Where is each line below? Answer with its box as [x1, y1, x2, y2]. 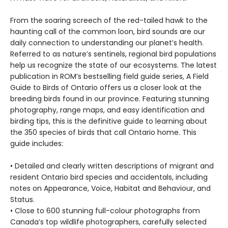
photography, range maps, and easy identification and [10, 105, 205, 116]
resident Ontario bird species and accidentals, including [10, 172, 208, 183]
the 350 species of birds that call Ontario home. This [10, 127, 196, 138]
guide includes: [10, 138, 63, 149]
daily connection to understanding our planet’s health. [10, 38, 204, 48]
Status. [10, 194, 35, 205]
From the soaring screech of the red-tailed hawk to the [10, 15, 208, 26]
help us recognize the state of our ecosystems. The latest [10, 60, 217, 71]
